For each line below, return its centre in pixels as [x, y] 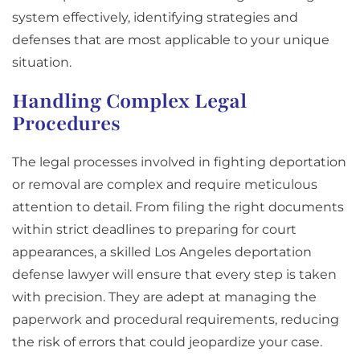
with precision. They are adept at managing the [164, 297]
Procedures [66, 124]
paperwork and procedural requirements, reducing [176, 320]
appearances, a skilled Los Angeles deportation [162, 252]
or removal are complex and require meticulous [165, 185]
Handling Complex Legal [129, 102]
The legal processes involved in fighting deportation [179, 162]
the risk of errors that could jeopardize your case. [167, 342]
